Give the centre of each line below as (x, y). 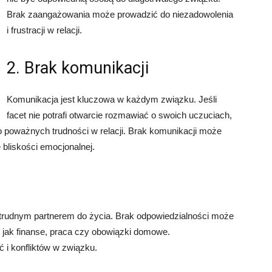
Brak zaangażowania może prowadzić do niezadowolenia (120, 14)
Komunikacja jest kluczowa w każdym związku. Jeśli (112, 99)
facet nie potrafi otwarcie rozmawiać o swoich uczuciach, (119, 115)
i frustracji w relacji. (44, 30)
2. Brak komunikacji (78, 68)
